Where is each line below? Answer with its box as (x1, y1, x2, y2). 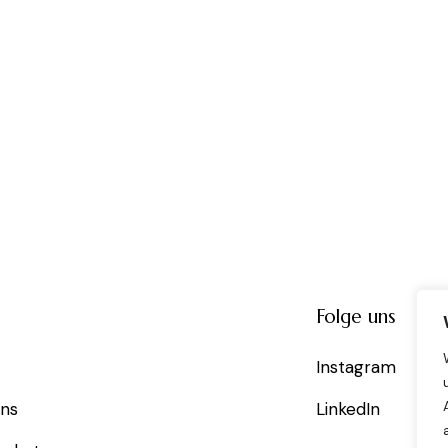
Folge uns (316, 304, 397, 329)
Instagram (316, 356, 397, 379)
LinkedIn (316, 398, 381, 421)
